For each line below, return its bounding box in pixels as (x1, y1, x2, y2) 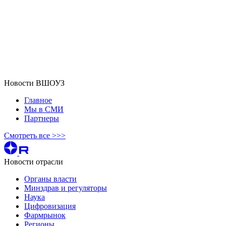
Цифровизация (24, 201, 76, 210)
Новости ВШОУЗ (4, 78, 65, 87)
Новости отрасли (4, 157, 63, 166)
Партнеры (24, 114, 59, 123)
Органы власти (24, 174, 77, 183)
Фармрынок (24, 210, 66, 219)
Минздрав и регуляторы (24, 183, 107, 192)
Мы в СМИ (24, 104, 64, 114)
